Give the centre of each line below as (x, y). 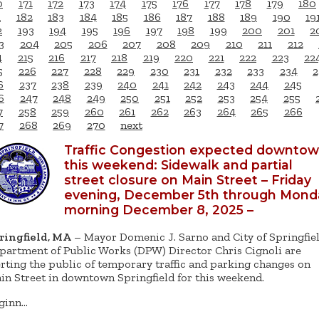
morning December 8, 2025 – (159, 209)
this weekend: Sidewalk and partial (178, 164)
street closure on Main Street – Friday (188, 179)
